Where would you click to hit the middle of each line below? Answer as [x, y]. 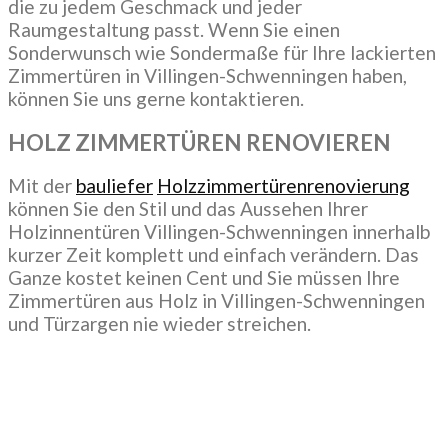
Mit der [42, 186]
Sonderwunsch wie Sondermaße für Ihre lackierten [222, 52]
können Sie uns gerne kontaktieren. [156, 98]
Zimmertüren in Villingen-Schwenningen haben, [207, 75]
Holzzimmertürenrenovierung [283, 186]
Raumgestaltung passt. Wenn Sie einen [174, 29]
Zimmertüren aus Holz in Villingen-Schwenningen [216, 301]
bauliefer [114, 186]
